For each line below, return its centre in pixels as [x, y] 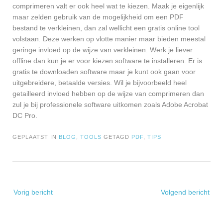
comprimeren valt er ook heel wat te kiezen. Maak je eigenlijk [108, 6]
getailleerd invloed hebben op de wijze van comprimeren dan [108, 93]
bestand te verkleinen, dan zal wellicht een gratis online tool [106, 28]
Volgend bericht [185, 192]
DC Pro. [26, 115]
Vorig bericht [33, 192]
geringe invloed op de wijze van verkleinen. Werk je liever [103, 50]
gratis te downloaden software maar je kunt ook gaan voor [104, 71]
